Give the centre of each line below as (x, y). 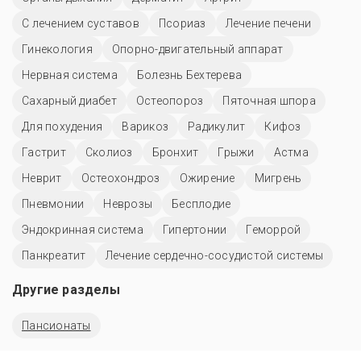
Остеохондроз (120, 178)
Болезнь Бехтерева (189, 75)
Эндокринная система (83, 230)
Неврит (42, 178)
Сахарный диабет (69, 101)
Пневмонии (53, 204)
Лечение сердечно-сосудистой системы (214, 256)
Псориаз (182, 24)
